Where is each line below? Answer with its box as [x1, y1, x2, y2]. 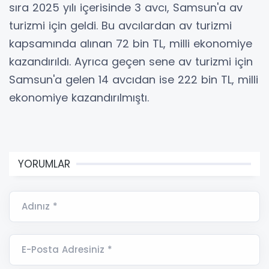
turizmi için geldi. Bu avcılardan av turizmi [9, 18, 232, 34]
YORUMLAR [18, 157, 70, 172]
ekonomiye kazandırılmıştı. [9, 90, 149, 106]
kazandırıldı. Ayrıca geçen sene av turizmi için [9, 54, 253, 70]
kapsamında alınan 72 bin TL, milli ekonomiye [9, 36, 252, 52]
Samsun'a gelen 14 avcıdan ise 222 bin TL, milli [9, 72, 258, 88]
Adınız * [22, 200, 58, 213]
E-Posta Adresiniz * [22, 243, 112, 256]
